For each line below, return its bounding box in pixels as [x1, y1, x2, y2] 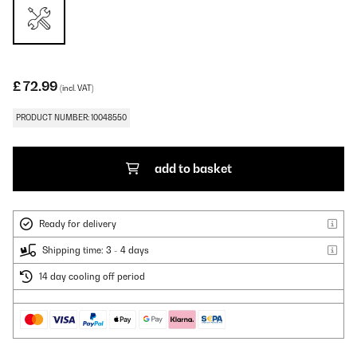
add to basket [154, 162, 232, 175]
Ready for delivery [39, 218, 116, 229]
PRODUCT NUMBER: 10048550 [16, 113, 127, 122]
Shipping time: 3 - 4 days [42, 245, 149, 256]
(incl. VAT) [60, 84, 94, 92]
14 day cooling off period [39, 271, 145, 282]
